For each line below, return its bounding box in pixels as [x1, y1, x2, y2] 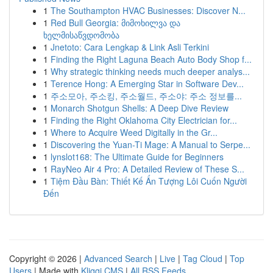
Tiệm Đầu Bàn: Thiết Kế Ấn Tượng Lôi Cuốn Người [51, 175, 247, 187]
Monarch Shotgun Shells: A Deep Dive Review [51, 102, 229, 114]
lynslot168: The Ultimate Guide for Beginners [51, 151, 224, 163]
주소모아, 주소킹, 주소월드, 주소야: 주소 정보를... [51, 90, 242, 102]
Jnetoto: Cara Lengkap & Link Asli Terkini [51, 41, 209, 53]
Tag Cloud [183, 252, 222, 264]
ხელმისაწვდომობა [43, 29, 119, 41]
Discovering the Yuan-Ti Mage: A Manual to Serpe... [51, 138, 250, 151]
